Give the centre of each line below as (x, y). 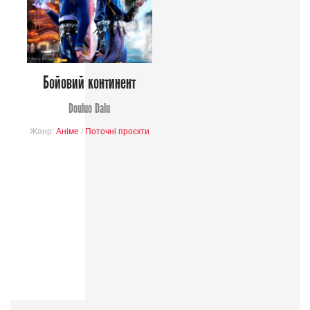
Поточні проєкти (117, 131)
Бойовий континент (90, 84)
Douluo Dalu (90, 109)
